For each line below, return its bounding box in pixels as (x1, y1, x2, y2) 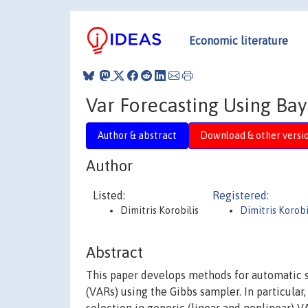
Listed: (93, 189, 125, 201)
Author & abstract (98, 129, 177, 141)
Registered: (212, 189, 269, 201)
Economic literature (189, 34, 288, 47)
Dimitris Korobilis (120, 205, 199, 216)
